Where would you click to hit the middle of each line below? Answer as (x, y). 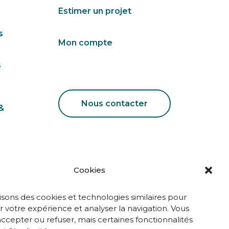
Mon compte (86, 42)
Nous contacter (115, 104)
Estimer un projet (95, 11)
